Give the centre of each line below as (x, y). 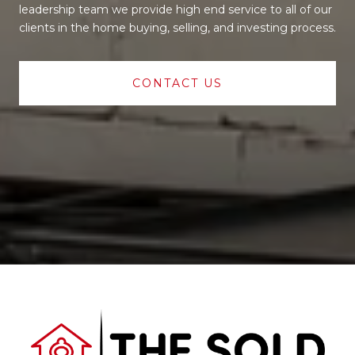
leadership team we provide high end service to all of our (176, 9)
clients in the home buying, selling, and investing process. (177, 27)
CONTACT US (177, 83)
